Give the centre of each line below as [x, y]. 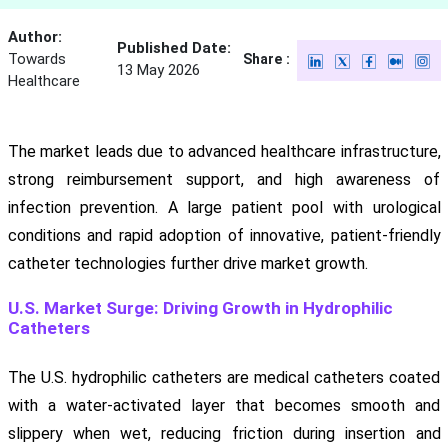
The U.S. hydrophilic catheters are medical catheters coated [224, 378]
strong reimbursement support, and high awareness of [224, 180]
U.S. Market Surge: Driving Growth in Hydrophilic [200, 308]
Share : [267, 59]
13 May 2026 [158, 70]
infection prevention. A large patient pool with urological [224, 208]
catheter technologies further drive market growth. [187, 264]
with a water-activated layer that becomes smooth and [224, 406]
